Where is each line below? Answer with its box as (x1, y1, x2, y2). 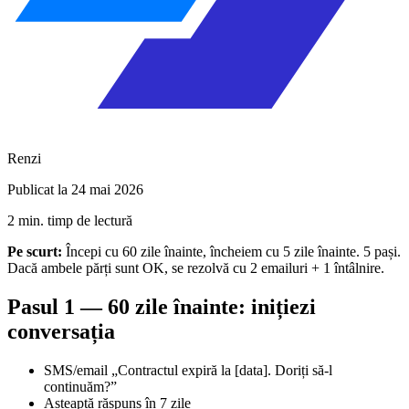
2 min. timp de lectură (7, 212, 132, 228)
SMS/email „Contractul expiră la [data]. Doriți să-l (44, 362, 332, 378)
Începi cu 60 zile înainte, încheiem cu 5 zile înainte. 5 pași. (62, 243, 401, 259)
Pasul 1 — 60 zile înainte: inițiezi (7, 294, 316, 319)
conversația (7, 319, 115, 343)
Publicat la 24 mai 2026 (7, 181, 143, 197)
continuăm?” (44, 378, 117, 394)
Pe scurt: (7, 243, 62, 259)
